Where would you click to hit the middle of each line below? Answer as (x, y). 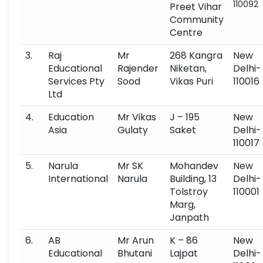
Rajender (138, 68)
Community (197, 20)
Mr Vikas (137, 117)
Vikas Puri (191, 81)
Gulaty (133, 130)
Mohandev (194, 166)
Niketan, (188, 68)
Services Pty (76, 81)
